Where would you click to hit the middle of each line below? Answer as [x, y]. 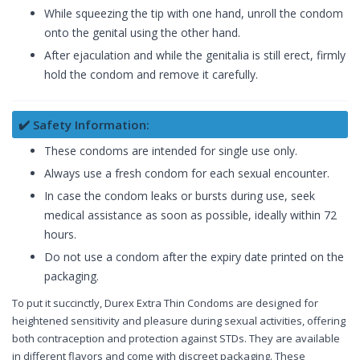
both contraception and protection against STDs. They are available [176, 339]
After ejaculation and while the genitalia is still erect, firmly [195, 55]
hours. [60, 235]
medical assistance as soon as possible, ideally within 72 [190, 215]
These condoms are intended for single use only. [171, 151]
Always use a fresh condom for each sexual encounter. [187, 174]
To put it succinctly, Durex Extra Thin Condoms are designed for [165, 303]
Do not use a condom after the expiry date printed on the [194, 257]
